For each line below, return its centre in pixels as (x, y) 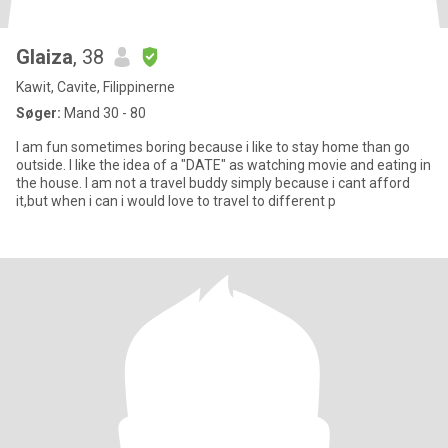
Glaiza (44, 57)
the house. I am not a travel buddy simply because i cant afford (213, 183)
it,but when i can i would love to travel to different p (176, 201)
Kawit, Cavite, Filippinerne (95, 87)
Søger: (38, 113)
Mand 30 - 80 (103, 113)
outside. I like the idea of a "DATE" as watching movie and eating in (223, 165)
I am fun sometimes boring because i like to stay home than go (213, 147)
